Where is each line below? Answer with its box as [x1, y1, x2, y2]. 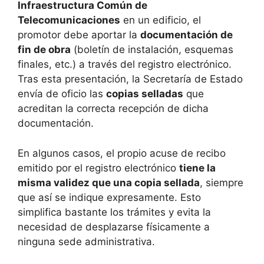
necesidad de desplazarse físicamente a [18, 220, 210, 233]
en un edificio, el [120, 14, 201, 27]
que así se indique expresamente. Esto [18, 191, 201, 203]
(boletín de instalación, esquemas [71, 44, 233, 56]
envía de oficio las [18, 88, 106, 100]
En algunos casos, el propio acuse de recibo [18, 147, 226, 159]
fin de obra [18, 44, 71, 56]
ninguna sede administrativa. [18, 235, 155, 247]
